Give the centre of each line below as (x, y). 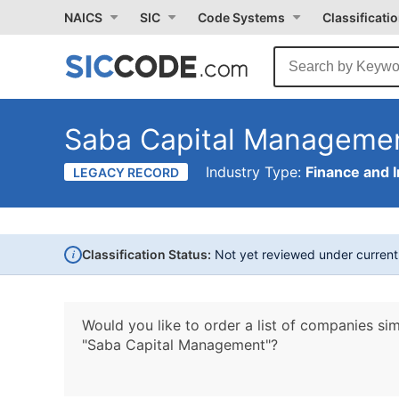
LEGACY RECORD (126, 172)
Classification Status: (147, 254)
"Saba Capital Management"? (180, 345)
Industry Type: (256, 172)
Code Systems (241, 17)
